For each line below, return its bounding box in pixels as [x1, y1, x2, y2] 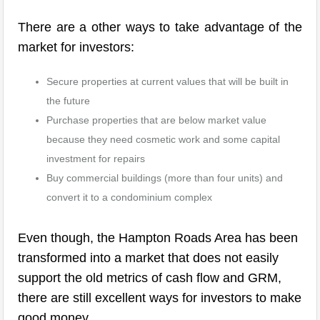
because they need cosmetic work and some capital [46, 134, 280, 145]
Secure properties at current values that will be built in [46, 76, 289, 87]
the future [46, 95, 90, 106]
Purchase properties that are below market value [46, 114, 266, 126]
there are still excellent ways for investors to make [18, 291, 301, 305]
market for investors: [18, 40, 134, 54]
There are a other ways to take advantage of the [18, 20, 302, 34]
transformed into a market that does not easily [18, 251, 279, 265]
